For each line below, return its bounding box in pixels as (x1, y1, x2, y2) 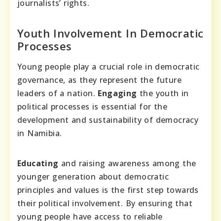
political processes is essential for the (17, 101, 167, 112)
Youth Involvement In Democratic (17, 25, 204, 40)
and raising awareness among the (58, 157, 196, 169)
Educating (17, 157, 59, 169)
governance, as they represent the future (17, 74, 182, 85)
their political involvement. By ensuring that (17, 197, 192, 209)
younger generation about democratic (17, 171, 169, 182)
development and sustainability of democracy (17, 114, 199, 125)
